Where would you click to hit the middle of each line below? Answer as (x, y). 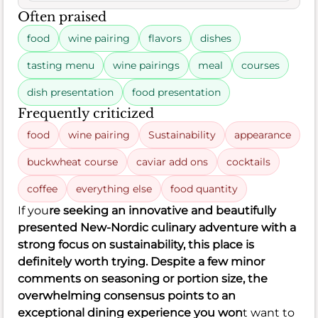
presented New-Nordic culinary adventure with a (157, 227)
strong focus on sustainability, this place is (136, 244)
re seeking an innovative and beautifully (163, 210)
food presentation (176, 92)
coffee (42, 188)
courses (261, 65)
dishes (216, 38)
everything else (114, 188)
